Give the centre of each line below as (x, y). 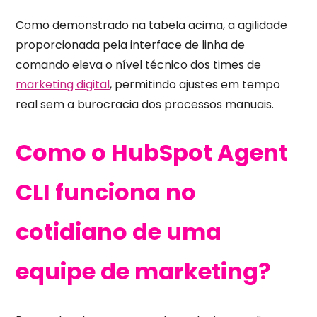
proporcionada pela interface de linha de (131, 45)
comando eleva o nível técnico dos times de (139, 64)
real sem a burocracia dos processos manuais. (145, 104)
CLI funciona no (106, 192)
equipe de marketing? (144, 272)
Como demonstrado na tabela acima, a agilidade (152, 25)
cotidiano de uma (119, 232)
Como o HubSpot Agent (152, 153)
